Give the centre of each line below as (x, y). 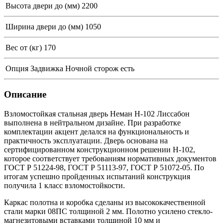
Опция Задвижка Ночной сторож (62, 69)
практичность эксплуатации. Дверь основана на (86, 140)
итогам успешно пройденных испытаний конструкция (97, 176)
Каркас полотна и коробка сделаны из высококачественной (105, 202)
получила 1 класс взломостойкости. (64, 185)
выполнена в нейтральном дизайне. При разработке (92, 122)
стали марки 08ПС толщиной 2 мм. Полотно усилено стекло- (108, 211)
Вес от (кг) (24, 48)
